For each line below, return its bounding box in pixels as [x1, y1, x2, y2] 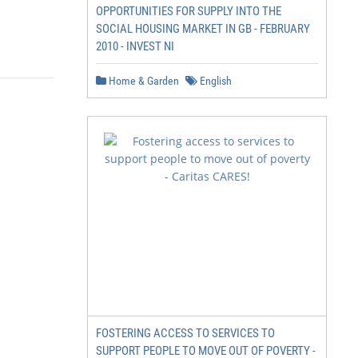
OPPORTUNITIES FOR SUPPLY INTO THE [96, 4, 281, 18]
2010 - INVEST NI [96, 39, 174, 54]
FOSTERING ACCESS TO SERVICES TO [96, 326, 275, 340]
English [197, 74, 232, 87]
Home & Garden [106, 74, 179, 87]
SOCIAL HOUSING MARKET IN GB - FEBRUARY [96, 22, 310, 36]
